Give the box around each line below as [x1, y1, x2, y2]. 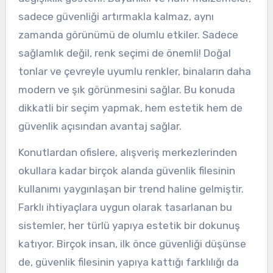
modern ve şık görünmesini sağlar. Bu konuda [18, 83, 235, 96]
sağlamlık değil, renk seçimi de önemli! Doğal [18, 46, 231, 59]
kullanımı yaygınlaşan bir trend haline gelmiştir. [18, 182, 244, 195]
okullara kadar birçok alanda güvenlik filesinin [18, 164, 235, 177]
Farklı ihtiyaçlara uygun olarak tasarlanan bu [18, 200, 232, 213]
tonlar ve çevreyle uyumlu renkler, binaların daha [18, 65, 251, 77]
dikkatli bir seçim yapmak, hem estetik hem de [18, 101, 243, 114]
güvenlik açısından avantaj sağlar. [18, 119, 182, 132]
